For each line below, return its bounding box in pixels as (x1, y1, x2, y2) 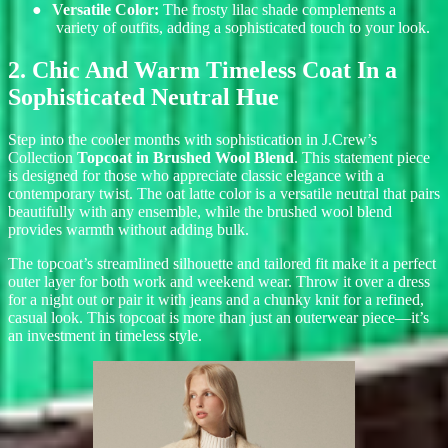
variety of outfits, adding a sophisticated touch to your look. (56, 18, 430, 36)
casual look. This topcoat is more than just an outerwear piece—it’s (8, 308, 429, 326)
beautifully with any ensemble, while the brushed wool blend (8, 202, 392, 220)
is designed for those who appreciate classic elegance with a (8, 166, 384, 184)
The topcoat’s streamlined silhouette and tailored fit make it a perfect (8, 254, 436, 272)
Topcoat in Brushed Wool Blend (77, 148, 294, 166)
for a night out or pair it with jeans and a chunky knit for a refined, (8, 290, 424, 308)
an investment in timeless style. (8, 326, 202, 344)
